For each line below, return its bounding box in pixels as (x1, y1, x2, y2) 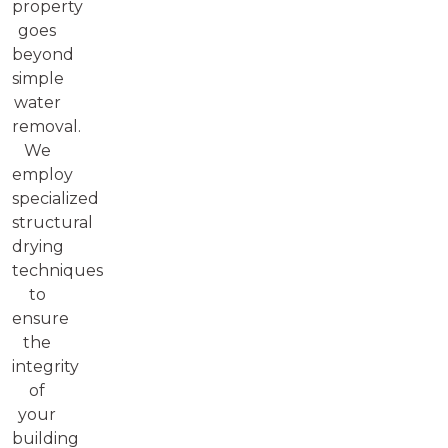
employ (12, 164, 73, 184)
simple (12, 68, 64, 88)
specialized (12, 188, 99, 208)
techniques (12, 260, 103, 280)
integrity (12, 356, 79, 376)
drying (12, 236, 64, 256)
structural (12, 212, 93, 232)
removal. (12, 116, 81, 136)
